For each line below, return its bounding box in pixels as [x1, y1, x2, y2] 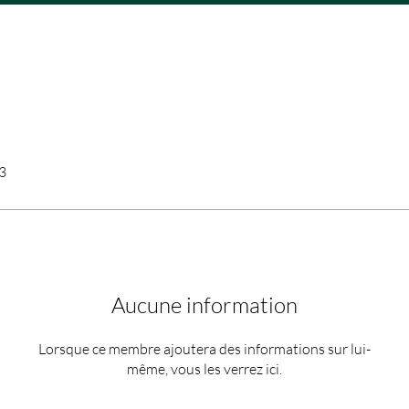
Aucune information [111, 291, 298, 319]
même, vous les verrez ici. [127, 360, 282, 378]
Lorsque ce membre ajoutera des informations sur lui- [38, 340, 371, 358]
